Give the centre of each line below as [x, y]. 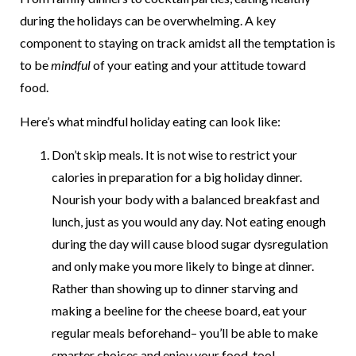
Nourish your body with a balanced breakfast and [186, 199]
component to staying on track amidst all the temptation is [178, 43]
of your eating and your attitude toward [199, 65]
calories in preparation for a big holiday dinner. [177, 177]
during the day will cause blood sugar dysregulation [190, 244]
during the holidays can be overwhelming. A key [148, 21]
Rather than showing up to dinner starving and [175, 288]
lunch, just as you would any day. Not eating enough [189, 222]
